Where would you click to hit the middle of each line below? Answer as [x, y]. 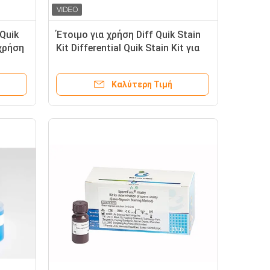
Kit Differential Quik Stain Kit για [128, 48]
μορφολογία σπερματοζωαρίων [128, 61]
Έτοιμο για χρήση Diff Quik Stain [128, 35]
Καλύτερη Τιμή [142, 84]
